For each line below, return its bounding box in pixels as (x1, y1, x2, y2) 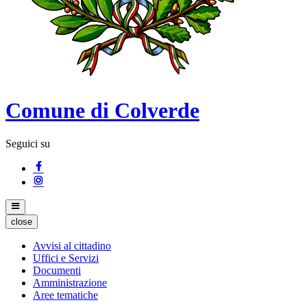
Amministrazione (33, 277, 107, 289)
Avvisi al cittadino (33, 240, 111, 252)
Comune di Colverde (5, 97, 199, 123)
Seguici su (5, 138, 50, 150)
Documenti (33, 265, 81, 277)
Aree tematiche (33, 289, 98, 302)
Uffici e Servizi (33, 252, 99, 265)
